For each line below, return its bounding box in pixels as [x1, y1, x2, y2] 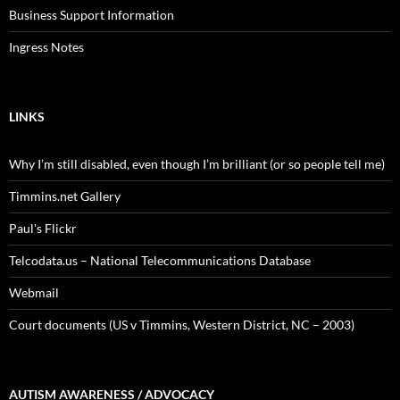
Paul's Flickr [9, 220, 77, 236]
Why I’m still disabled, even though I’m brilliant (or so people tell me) [9, 155, 385, 171]
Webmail [9, 284, 59, 300]
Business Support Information [9, 6, 174, 22]
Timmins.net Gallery [9, 187, 121, 204]
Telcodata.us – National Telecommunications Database [9, 252, 311, 268]
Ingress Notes [9, 38, 84, 54]
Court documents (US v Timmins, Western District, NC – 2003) [9, 316, 354, 332]
